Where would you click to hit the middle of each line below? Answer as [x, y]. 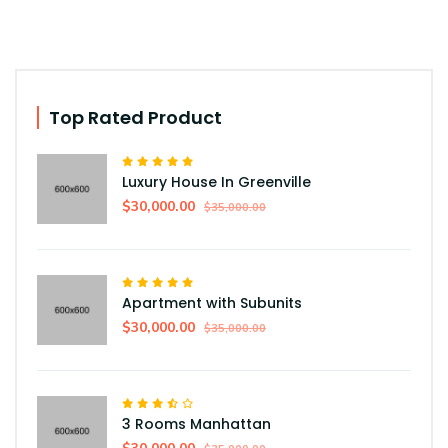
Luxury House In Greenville [216, 182]
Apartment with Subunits [212, 303]
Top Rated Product [135, 118]
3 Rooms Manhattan [196, 424]
